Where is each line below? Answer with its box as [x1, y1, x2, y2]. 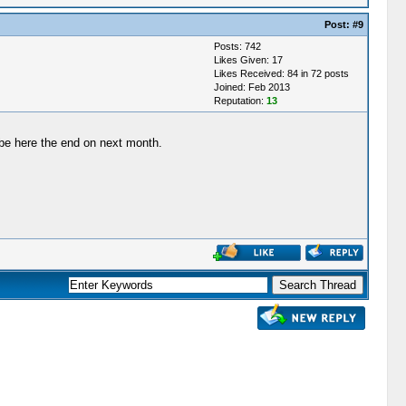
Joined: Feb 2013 [213, 82, 290, 92]
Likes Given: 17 [213, 54, 283, 65]
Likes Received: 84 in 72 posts [213, 68, 349, 79]
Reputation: [213, 95, 266, 106]
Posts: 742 [213, 41, 261, 52]
